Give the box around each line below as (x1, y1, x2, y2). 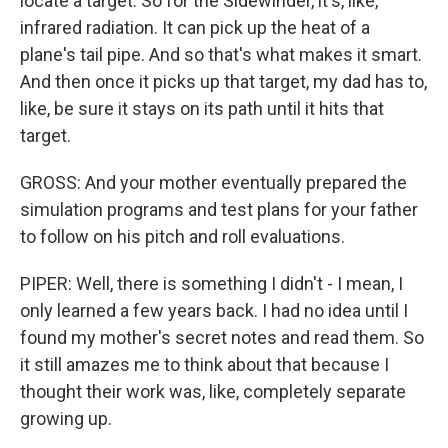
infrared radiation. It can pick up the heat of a (20, 17, 370, 38)
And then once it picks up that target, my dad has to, (20, 71, 427, 92)
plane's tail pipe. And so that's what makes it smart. (20, 44, 422, 65)
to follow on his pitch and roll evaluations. (20, 226, 345, 247)
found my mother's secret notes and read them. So (20, 327, 424, 348)
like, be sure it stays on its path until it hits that (20, 98, 384, 119)
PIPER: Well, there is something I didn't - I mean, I (20, 273, 403, 294)
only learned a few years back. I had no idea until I (20, 300, 408, 321)
